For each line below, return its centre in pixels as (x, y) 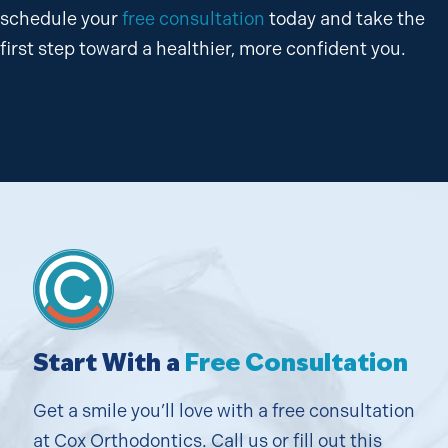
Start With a (109, 362)
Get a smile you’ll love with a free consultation (224, 410)
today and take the (345, 19)
